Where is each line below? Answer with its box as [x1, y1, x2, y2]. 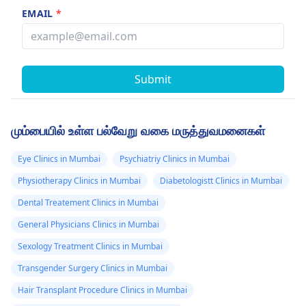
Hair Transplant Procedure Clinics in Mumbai [18, 284, 187, 296]
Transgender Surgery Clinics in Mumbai [18, 262, 167, 275]
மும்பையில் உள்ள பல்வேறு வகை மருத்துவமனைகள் [11, 122, 265, 139]
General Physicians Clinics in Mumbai [18, 219, 159, 231]
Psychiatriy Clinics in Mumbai [120, 153, 229, 165]
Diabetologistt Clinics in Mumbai [160, 175, 282, 187]
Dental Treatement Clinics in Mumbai [18, 197, 158, 209]
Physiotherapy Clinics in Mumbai [18, 175, 141, 187]
